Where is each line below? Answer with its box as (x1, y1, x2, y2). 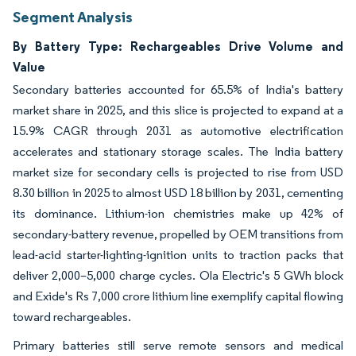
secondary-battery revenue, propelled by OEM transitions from (13, 226, 343, 242)
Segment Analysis (13, 7, 133, 26)
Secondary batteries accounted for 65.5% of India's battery (13, 82, 343, 97)
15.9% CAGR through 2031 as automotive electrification (13, 123, 343, 138)
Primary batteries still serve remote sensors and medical (13, 338, 343, 353)
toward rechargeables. (13, 309, 131, 324)
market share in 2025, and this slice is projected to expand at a (13, 103, 343, 118)
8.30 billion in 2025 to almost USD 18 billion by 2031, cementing (13, 185, 343, 200)
